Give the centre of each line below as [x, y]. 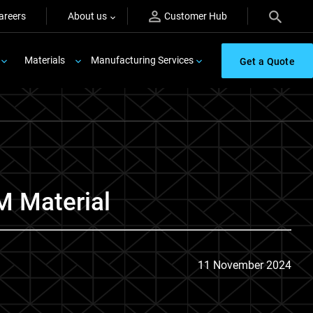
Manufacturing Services [142, 60]
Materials [44, 60]
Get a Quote [267, 61]
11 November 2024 [245, 265]
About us [87, 16]
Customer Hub [196, 16]
